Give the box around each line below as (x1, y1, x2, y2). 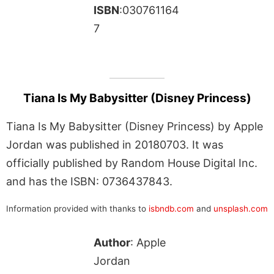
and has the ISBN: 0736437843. (6, 174, 172, 188)
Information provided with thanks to (6, 203, 149, 213)
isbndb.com (149, 203, 194, 213)
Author (93, 235, 130, 249)
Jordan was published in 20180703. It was (6, 138, 223, 151)
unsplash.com (213, 203, 268, 213)
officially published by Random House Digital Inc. (6, 156, 257, 169)
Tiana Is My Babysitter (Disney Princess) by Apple (6, 119, 263, 133)
